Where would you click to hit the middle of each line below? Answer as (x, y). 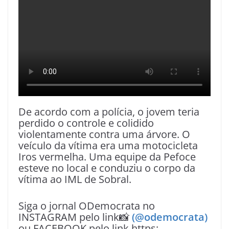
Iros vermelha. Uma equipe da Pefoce (107, 157)
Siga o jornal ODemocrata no (87, 206)
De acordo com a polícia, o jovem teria (109, 112)
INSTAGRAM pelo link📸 (74, 217)
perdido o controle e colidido (86, 123)
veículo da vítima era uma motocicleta (108, 146)
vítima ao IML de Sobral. (75, 179)
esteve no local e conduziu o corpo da (107, 168)
